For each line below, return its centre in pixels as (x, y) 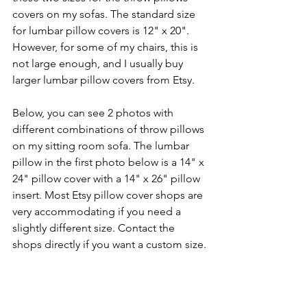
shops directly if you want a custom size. (109, 244)
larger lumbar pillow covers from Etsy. (105, 79)
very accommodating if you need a (98, 211)
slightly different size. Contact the (95, 228)
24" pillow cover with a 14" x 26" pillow (108, 178)
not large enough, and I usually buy (99, 63)
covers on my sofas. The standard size (105, 14)
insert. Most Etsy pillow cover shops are (109, 195)
